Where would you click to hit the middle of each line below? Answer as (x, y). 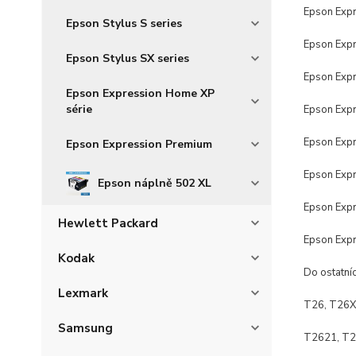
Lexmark (83, 293)
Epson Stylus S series (124, 23)
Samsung (85, 328)
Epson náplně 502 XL (155, 183)
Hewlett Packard (108, 223)
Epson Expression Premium (139, 144)
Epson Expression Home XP (140, 93)
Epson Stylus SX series (128, 58)
